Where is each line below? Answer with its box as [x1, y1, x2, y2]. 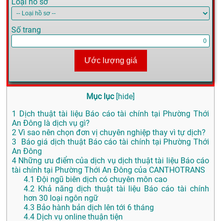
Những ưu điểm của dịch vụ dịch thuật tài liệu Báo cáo [16, 156, 209, 166]
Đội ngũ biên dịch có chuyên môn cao [35, 175, 167, 184]
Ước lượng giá [84, 56, 137, 65]
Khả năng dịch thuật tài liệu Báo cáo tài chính [35, 184, 209, 194]
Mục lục [86, 92, 114, 102]
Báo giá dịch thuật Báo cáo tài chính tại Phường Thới [16, 137, 209, 147]
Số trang [11, 25, 41, 35]
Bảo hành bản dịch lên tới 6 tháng [35, 203, 154, 213]
